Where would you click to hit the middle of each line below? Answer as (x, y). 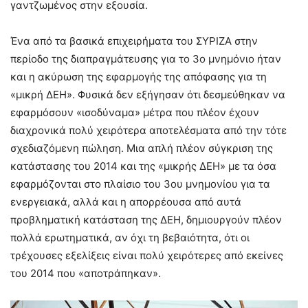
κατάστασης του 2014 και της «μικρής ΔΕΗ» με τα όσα (143, 166)
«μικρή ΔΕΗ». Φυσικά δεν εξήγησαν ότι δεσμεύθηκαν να (148, 95)
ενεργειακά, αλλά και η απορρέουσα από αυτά (126, 202)
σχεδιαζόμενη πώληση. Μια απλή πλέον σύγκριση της (142, 148)
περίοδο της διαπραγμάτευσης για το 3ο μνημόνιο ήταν (146, 59)
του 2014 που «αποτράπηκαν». (86, 273)
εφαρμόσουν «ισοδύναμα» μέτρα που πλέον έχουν (135, 112)
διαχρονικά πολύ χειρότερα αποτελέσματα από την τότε (148, 130)
